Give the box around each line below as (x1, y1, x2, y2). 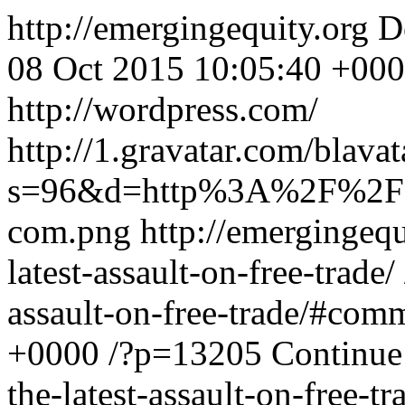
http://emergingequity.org (7, 8, 378, 47)
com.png (7, 212, 131, 250)
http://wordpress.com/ (7, 89, 318, 128)
